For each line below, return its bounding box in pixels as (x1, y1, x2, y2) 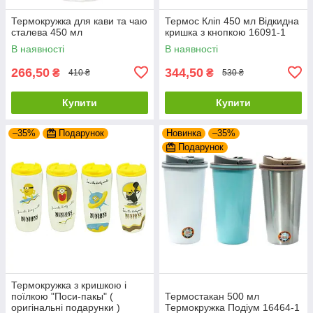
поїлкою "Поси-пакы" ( (11, 290, 113, 302)
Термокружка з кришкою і (11, 279, 126, 291)
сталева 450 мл (11, 26, 82, 38)
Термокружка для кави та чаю (11, 15, 147, 27)
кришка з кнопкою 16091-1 (165, 26, 286, 38)
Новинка (166, 127, 201, 138)
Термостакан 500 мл (165, 290, 259, 302)
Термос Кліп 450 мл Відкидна (165, 15, 299, 27)
